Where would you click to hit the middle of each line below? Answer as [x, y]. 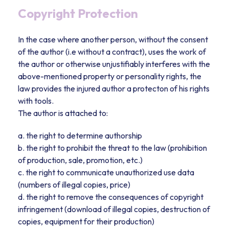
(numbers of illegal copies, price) [74, 185]
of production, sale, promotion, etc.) [80, 160]
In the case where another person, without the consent [113, 39]
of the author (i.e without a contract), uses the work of [112, 52]
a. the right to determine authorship [80, 135]
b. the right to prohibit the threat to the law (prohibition [112, 148]
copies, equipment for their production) [86, 221]
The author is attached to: [63, 113]
